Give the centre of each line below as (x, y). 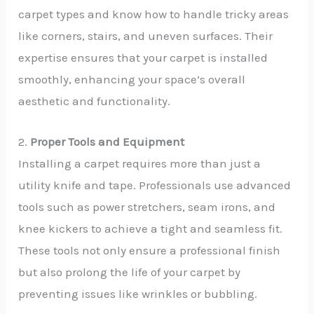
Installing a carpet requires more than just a (140, 163)
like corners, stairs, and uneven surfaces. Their (146, 35)
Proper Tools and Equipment (108, 141)
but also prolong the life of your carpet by (130, 272)
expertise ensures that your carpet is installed (143, 57)
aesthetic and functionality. (95, 101)
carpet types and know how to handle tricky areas (154, 14)
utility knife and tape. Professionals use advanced (155, 185)
